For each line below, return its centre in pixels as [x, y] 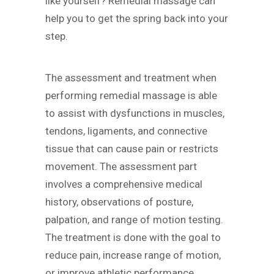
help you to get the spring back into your [137, 18]
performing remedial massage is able [131, 96]
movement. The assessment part [121, 167]
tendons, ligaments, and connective [126, 131]
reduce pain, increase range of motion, [133, 255]
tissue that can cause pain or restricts [132, 149]
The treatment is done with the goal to [133, 238]
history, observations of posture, [119, 202]
